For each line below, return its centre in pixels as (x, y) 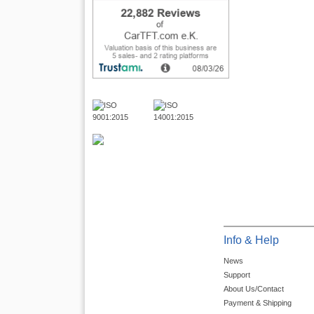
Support (237, 275)
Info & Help (252, 240)
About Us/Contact (254, 289)
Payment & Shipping (258, 303)
